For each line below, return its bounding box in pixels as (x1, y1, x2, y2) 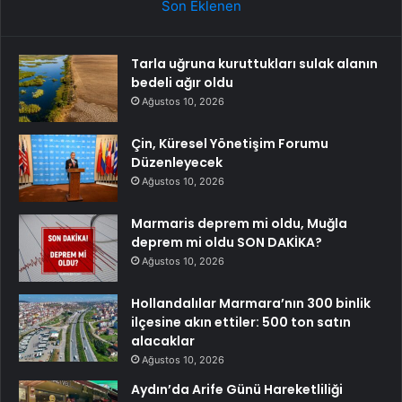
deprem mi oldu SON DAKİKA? (131, 233, 322, 252)
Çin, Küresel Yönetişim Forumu (131, 135, 328, 153)
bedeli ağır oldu (131, 74, 233, 92)
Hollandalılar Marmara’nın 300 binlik (131, 294, 371, 313)
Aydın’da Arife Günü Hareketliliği (131, 380, 343, 399)
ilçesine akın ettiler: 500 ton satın (131, 313, 351, 332)
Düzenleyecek (131, 153, 223, 172)
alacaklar (131, 332, 195, 351)
